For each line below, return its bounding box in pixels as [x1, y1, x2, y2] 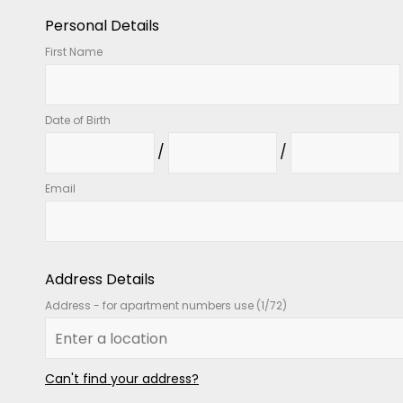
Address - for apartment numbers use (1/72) [45, 298, 287, 313]
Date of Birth [45, 112, 111, 128]
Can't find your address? [45, 370, 199, 388]
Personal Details [45, 15, 159, 36]
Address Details [45, 269, 155, 290]
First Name [45, 44, 103, 59]
